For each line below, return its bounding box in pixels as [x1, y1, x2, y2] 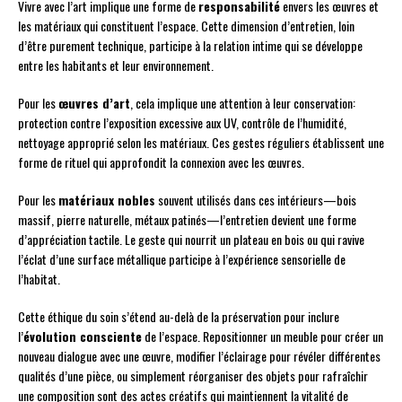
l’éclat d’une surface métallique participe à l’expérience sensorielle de [18, 249, 345, 269]
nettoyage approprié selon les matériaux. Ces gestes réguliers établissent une [18, 133, 384, 153]
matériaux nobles [58, 190, 155, 210]
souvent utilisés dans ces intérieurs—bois [155, 190, 356, 210]
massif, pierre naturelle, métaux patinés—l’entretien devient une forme [18, 210, 356, 230]
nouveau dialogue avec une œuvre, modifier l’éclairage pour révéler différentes [18, 346, 380, 366]
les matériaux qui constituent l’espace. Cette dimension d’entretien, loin [18, 16, 354, 36]
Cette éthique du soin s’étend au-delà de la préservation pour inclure [18, 307, 339, 327]
